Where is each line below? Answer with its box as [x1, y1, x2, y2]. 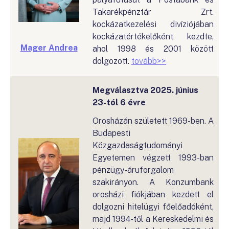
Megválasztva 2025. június [93, 85, 198, 95]
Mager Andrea [20, 43, 78, 53]
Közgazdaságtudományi [93, 141, 182, 150]
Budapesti [93, 128, 130, 138]
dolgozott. [93, 56, 129, 66]
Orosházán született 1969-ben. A [93, 116, 214, 126]
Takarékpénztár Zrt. [93, 7, 214, 17]
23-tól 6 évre [93, 98, 146, 107]
